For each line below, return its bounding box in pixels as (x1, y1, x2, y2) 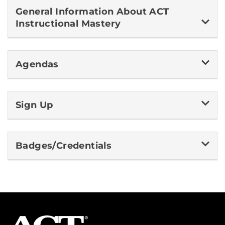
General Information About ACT (16, 6, 169, 17)
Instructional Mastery (16, 18, 121, 29)
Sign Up (16, 99, 53, 110)
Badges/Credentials (16, 140, 112, 151)
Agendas (16, 59, 59, 70)
